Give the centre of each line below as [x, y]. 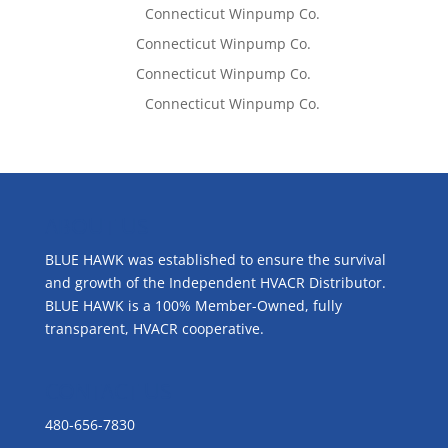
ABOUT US [96, 226]
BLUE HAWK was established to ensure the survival [215, 259]
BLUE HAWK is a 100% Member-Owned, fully [193, 305]
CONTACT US [108, 392]
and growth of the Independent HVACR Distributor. [217, 282]
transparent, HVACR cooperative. [154, 328]
